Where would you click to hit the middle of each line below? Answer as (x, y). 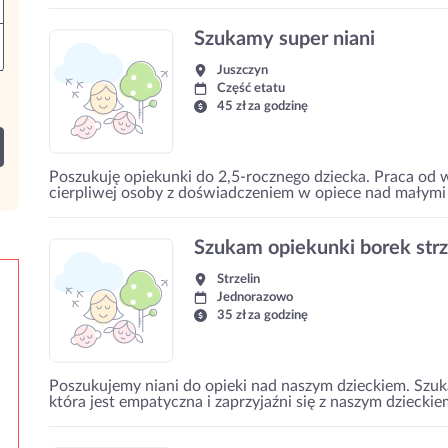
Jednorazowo (255, 297)
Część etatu (251, 88)
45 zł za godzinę (262, 106)
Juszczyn (242, 70)
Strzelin (238, 279)
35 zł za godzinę (262, 315)
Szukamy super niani (284, 39)
